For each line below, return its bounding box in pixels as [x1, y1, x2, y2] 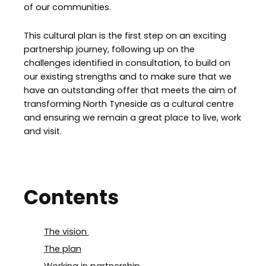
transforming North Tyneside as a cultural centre [24, 98, 234, 110]
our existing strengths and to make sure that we [24, 71, 232, 83]
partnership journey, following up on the [24, 43, 195, 56]
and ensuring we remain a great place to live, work [24, 112, 241, 124]
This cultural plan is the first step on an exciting [24, 30, 226, 42]
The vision [43, 225, 89, 237]
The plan [43, 242, 81, 255]
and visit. [24, 125, 62, 138]
